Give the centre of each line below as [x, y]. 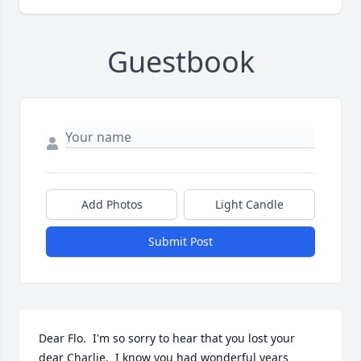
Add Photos [112, 205]
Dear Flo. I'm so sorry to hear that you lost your [167, 338]
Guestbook [180, 62]
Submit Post [180, 242]
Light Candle [249, 205]
